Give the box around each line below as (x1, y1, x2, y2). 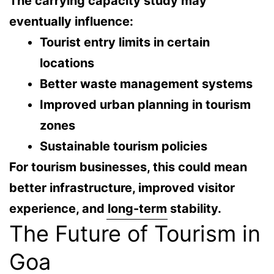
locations (40, 56, 94, 71)
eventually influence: (9, 14, 133, 29)
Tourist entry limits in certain (40, 35, 210, 50)
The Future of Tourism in (9, 220, 261, 248)
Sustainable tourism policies (40, 139, 207, 154)
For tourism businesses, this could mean (9, 160, 247, 175)
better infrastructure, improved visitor (9, 180, 235, 196)
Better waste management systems (40, 76, 253, 92)
